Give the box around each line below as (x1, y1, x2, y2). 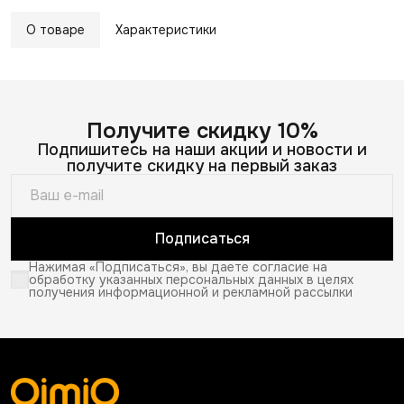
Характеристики (115, 22, 216, 38)
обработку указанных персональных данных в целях (29, 271, 353, 288)
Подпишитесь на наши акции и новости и (37, 140, 367, 160)
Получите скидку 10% (86, 117, 318, 144)
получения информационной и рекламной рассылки (29, 284, 353, 300)
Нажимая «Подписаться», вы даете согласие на (29, 259, 327, 275)
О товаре (26, 22, 85, 38)
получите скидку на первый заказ (67, 156, 337, 176)
